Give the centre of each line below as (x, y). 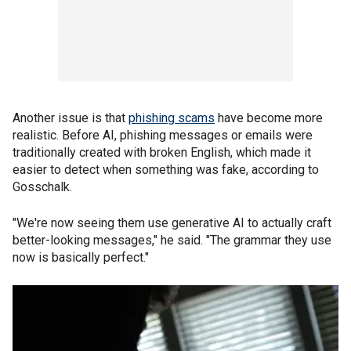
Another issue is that (71, 118)
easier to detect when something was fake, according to (166, 169)
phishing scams (172, 118)
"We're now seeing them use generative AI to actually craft (172, 223)
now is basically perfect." (81, 257)
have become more (269, 118)
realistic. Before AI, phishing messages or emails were (163, 135)
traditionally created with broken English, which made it (162, 152)
